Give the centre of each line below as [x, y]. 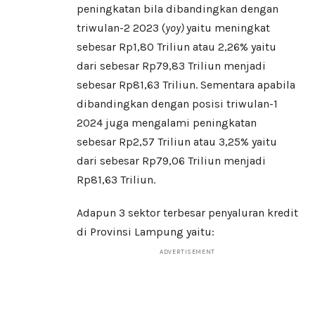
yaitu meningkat [228, 28]
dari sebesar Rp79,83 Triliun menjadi [171, 66]
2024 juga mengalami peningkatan [167, 123]
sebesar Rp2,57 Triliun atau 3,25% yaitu [177, 142]
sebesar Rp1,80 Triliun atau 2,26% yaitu [176, 47]
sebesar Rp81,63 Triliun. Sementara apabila [186, 85]
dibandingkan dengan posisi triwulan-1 [177, 104]
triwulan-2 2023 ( [121, 28]
